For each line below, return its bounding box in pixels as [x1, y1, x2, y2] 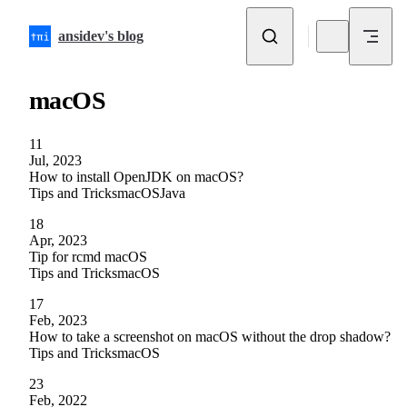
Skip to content [22, 15, 93, 27]
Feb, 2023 [29, 312, 87, 328]
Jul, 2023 [29, 152, 82, 168]
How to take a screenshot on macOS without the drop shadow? [29, 328, 391, 344]
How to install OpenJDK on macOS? [29, 168, 243, 184]
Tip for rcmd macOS [29, 248, 147, 264]
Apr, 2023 [29, 232, 87, 248]
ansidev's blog [58, 28, 144, 44]
